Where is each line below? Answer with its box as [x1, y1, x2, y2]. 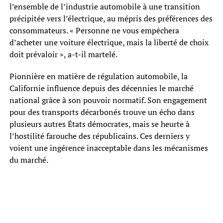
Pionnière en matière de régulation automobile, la [9, 70, 188, 82]
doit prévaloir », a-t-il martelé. [9, 48, 117, 60]
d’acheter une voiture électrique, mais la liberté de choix [9, 36, 209, 48]
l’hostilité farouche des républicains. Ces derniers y [9, 130, 190, 141]
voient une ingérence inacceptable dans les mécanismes [9, 142, 208, 153]
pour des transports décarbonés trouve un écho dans [9, 106, 195, 117]
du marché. [9, 154, 48, 165]
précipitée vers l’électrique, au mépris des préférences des [9, 12, 213, 24]
